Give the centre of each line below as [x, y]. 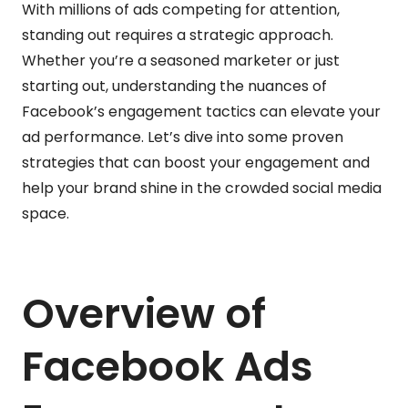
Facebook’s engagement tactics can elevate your [201, 111]
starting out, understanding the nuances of [174, 86]
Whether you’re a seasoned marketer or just [181, 60]
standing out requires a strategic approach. [178, 35]
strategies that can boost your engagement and [196, 162]
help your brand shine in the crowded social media [202, 188]
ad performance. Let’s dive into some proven [183, 137]
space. [46, 213]
